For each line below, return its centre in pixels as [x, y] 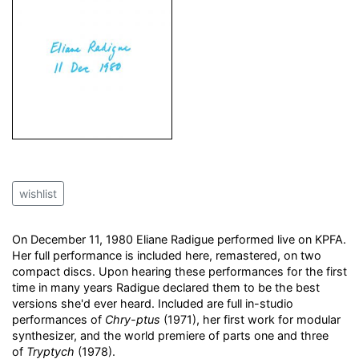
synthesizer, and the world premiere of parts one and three [170, 335]
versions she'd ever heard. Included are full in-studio [153, 303]
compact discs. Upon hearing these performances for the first [179, 271]
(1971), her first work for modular [250, 319]
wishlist [38, 194]
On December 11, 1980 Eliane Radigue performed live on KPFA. [179, 239]
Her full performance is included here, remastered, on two [167, 255]
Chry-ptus [133, 319]
